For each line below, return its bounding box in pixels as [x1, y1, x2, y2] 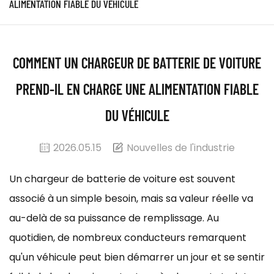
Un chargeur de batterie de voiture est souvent [9, 171, 235, 186]
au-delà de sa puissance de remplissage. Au [9, 210, 219, 225]
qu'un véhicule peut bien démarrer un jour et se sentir [9, 250, 265, 264]
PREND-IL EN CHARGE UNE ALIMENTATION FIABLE [15, 80, 259, 98]
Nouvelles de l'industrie [126, 140, 235, 155]
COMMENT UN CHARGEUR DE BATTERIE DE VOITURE [13, 54, 261, 72]
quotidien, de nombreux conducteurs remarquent [9, 230, 246, 245]
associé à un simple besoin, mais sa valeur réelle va [9, 191, 253, 206]
